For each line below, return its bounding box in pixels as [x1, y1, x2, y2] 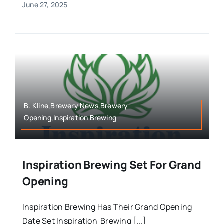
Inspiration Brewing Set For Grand [22, 157, 201, 173]
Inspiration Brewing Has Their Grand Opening [22, 201, 192, 213]
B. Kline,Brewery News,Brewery [24, 101, 128, 111]
